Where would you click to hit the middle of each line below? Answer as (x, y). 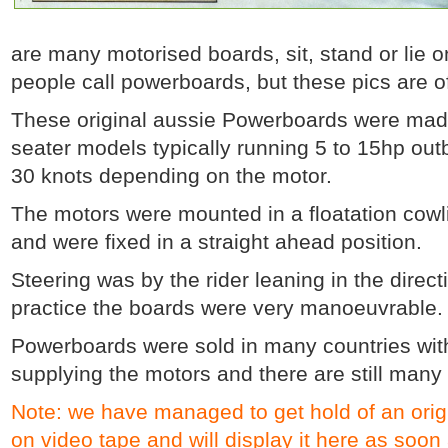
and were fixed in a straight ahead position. (216, 241)
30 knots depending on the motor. (171, 175)
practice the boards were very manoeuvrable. (227, 307)
